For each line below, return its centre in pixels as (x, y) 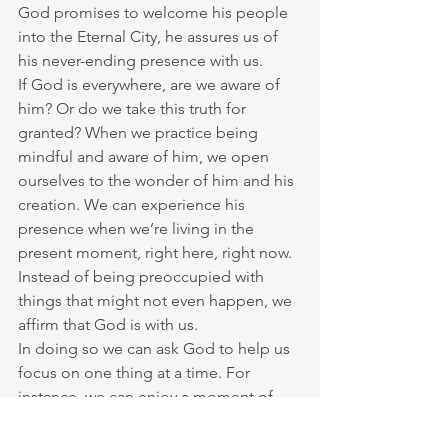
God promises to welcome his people (155, 12)
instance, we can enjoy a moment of (147, 396)
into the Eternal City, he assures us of (150, 36)
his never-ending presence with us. (140, 60)
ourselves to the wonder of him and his (158, 180)
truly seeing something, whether (134, 420)
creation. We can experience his (133, 204)
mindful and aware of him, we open (145, 156)
